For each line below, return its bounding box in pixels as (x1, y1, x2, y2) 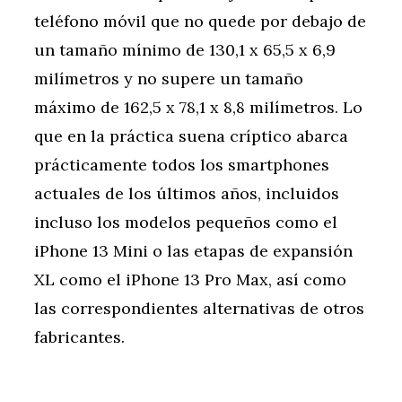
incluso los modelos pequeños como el (34, 212, 337, 233)
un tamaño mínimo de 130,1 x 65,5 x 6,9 (34, 39, 336, 61)
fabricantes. (34, 327, 125, 348)
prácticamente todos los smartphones (34, 154, 329, 176)
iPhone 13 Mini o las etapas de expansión (34, 240, 353, 262)
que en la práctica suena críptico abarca (34, 126, 348, 147)
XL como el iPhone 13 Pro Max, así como (34, 269, 346, 291)
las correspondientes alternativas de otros (34, 298, 364, 319)
